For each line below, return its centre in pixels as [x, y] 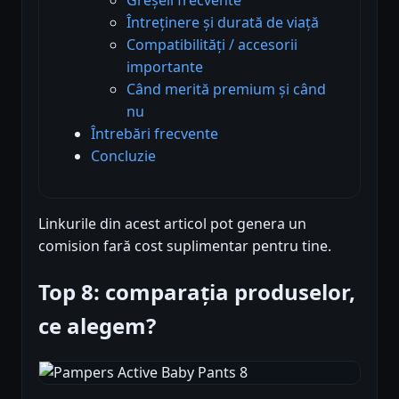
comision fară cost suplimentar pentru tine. [185, 245]
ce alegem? [97, 325]
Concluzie [123, 155]
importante [165, 66]
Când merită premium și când [226, 89]
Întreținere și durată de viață [223, 22]
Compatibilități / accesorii [212, 44]
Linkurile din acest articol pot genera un [172, 223]
